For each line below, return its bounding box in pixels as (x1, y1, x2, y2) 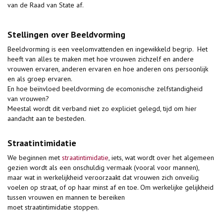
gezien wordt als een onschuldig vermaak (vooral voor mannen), (7, 163, 199, 172)
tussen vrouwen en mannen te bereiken (7, 193, 125, 202)
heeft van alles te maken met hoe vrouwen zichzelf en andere (7, 55, 194, 64)
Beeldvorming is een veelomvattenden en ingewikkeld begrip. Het (7, 45, 208, 54)
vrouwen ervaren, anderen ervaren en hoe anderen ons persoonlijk (7, 64, 208, 74)
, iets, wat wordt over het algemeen (109, 153, 214, 163)
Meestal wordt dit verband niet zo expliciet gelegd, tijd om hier (7, 104, 197, 113)
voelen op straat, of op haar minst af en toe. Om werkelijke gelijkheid (7, 183, 214, 192)
